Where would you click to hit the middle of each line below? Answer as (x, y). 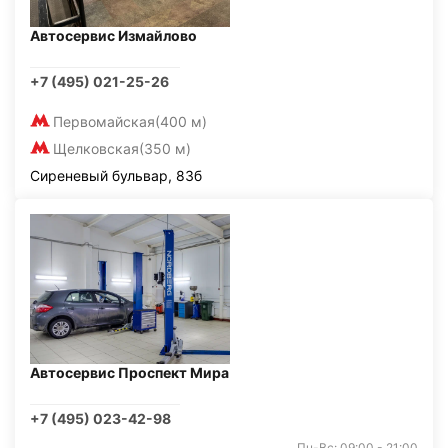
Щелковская (96, 148)
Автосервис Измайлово (113, 35)
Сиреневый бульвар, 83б (116, 175)
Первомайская (104, 121)
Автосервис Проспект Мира (129, 372)
